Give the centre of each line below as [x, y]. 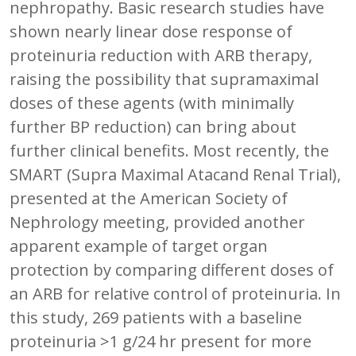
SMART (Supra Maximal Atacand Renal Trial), [175, 174]
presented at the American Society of [149, 198]
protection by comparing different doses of [172, 269]
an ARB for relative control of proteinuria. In [175, 293]
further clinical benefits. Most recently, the [169, 150]
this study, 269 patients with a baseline [156, 317]
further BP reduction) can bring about [153, 126]
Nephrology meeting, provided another [157, 222]
